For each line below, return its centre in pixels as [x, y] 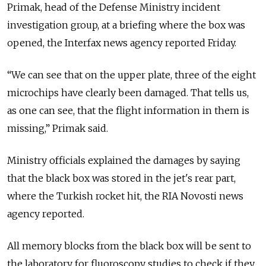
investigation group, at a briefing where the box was [126, 25]
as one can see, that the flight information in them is [128, 110]
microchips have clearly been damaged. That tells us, [128, 92]
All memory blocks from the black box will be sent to [129, 246]
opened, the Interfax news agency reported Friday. [122, 42]
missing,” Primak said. [58, 128]
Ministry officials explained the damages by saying [124, 160]
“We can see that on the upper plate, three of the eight [132, 75]
